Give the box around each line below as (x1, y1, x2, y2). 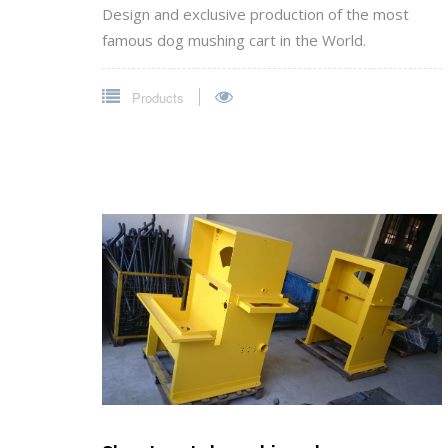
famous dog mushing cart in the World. (102, 30, 366, 51)
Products (128, 88, 184, 108)
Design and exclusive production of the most (102, 4, 409, 25)
